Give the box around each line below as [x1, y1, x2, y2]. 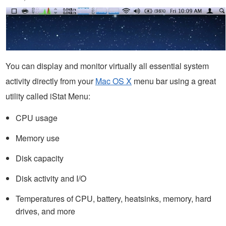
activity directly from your [6, 75, 95, 87]
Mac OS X [95, 75, 132, 87]
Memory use [16, 132, 60, 144]
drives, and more [16, 205, 75, 217]
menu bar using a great [132, 75, 216, 87]
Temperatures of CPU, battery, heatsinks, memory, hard [16, 193, 211, 205]
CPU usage [16, 112, 58, 124]
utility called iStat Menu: [6, 90, 90, 102]
